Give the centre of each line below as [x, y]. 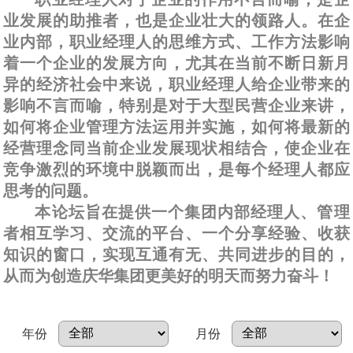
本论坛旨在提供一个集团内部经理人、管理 [192, 212]
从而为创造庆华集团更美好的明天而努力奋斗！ [169, 275]
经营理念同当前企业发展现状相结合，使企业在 [176, 148]
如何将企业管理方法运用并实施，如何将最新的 [176, 126]
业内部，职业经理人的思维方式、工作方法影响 [176, 41]
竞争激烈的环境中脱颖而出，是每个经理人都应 [176, 169]
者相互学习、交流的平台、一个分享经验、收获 [176, 233]
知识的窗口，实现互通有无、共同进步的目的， [176, 254]
